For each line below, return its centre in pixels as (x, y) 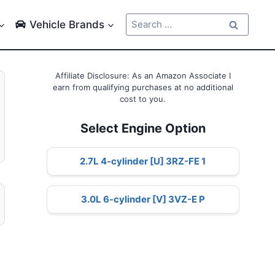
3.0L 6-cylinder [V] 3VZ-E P (143, 199)
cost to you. (143, 99)
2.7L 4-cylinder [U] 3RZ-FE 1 (143, 161)
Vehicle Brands (67, 24)
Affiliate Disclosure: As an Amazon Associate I (143, 76)
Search (141, 19)
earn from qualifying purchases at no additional (143, 87)
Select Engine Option (143, 128)
